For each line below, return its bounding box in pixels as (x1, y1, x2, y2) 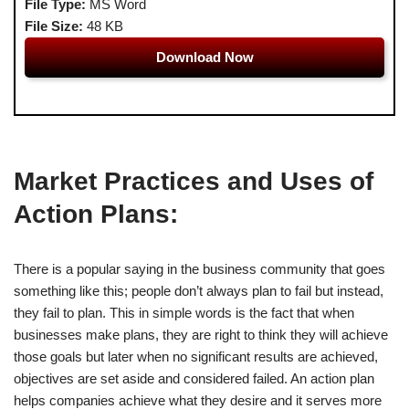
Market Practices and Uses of (14, 166, 373, 195)
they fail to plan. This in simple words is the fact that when (14, 304, 354, 320)
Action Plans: (14, 199, 178, 228)
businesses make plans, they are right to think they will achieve (14, 326, 388, 342)
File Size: (25, 17, 83, 34)
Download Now (155, 48, 254, 65)
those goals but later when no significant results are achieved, (14, 348, 378, 364)
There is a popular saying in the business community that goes (14, 260, 385, 277)
